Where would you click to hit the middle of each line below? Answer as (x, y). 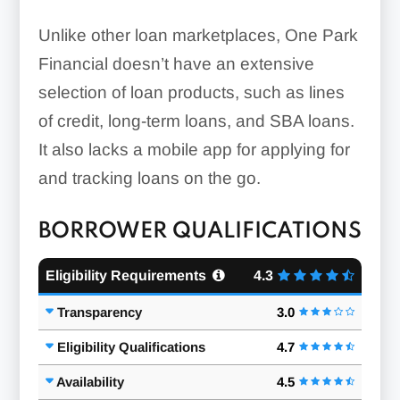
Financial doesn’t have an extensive (176, 64)
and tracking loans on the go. (149, 179)
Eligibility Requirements (125, 276)
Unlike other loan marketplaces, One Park (198, 36)
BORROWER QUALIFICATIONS (200, 232)
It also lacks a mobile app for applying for (194, 150)
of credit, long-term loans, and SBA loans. (196, 121)
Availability (90, 382)
